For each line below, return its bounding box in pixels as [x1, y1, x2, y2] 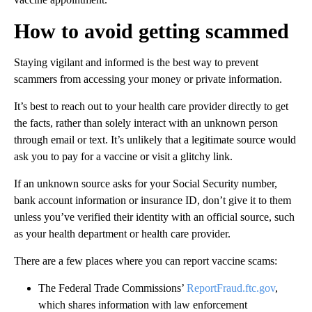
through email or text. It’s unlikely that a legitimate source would [14, 133, 296, 146]
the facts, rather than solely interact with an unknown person [14, 116, 278, 129]
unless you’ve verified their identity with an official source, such [14, 210, 295, 223]
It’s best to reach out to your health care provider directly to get [14, 100, 288, 112]
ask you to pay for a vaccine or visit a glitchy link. [14, 150, 233, 162]
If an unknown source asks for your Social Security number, [14, 177, 277, 189]
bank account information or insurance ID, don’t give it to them [14, 194, 291, 206]
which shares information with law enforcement [38, 298, 247, 311]
